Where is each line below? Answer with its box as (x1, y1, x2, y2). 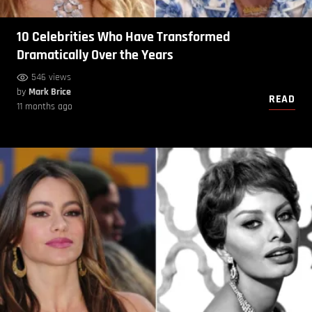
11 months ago (17, 100, 72, 114)
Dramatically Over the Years (17, 46, 173, 65)
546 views (31, 71, 71, 84)
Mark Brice (29, 86, 71, 99)
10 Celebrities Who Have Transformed (17, 28, 231, 47)
